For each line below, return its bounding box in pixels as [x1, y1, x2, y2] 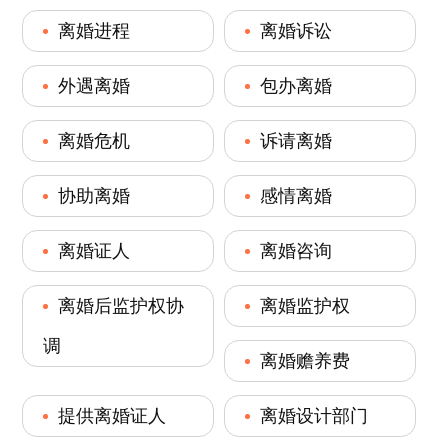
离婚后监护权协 [58, 295, 185, 316]
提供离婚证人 [58, 405, 167, 426]
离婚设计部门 [260, 405, 368, 426]
